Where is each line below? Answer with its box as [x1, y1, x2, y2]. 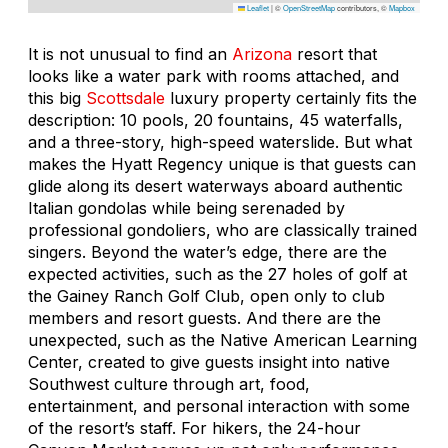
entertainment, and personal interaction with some [28, 395, 410, 416]
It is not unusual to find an [28, 43, 232, 64]
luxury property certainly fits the [165, 87, 417, 108]
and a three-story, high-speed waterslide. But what [28, 131, 412, 152]
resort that [292, 43, 377, 64]
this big [28, 87, 86, 108]
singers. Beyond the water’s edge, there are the [28, 241, 387, 262]
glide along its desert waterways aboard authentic [28, 175, 403, 196]
